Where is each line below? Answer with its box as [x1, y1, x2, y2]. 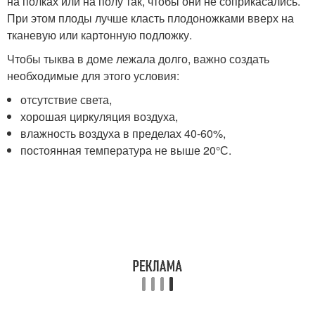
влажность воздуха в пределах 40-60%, [20, 125, 226, 142]
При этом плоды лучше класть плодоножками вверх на [7, 10, 294, 27]
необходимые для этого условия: [7, 67, 179, 84]
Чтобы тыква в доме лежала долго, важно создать [7, 51, 269, 67]
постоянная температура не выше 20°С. [20, 142, 232, 159]
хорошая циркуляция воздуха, [20, 108, 179, 125]
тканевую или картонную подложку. [7, 27, 192, 44]
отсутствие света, [20, 91, 112, 108]
